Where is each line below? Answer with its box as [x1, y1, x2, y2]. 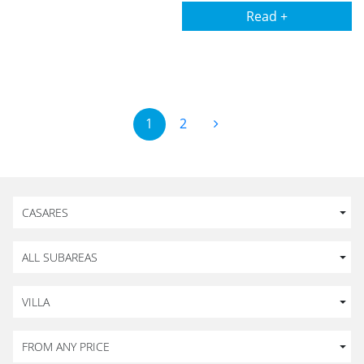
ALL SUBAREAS [22, 249, 97, 265]
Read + [246, 7, 288, 25]
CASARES [22, 205, 68, 220]
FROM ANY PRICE [22, 339, 110, 354]
